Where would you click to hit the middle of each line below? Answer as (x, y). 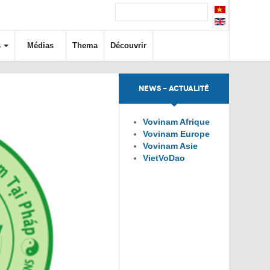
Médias (40, 46)
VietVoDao (164, 158)
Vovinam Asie (170, 146)
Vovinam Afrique (176, 122)
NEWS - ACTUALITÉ (174, 89)
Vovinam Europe (176, 134)
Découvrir (128, 46)
